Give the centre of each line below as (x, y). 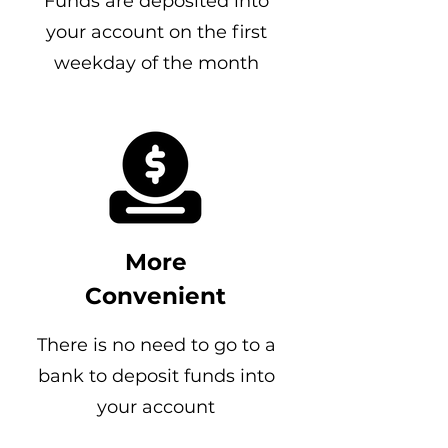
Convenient (155, 296)
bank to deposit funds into (156, 376)
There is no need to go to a (156, 345)
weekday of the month (156, 63)
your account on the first (156, 32)
